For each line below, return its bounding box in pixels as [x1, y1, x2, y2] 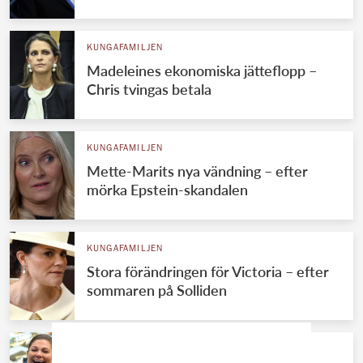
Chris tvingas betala [86, 79, 211, 98]
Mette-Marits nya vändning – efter [86, 161, 308, 180]
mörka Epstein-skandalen [86, 180, 248, 199]
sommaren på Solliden [86, 280, 227, 299]
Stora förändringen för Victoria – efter [86, 262, 329, 280]
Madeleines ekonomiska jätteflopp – [86, 61, 317, 79]
